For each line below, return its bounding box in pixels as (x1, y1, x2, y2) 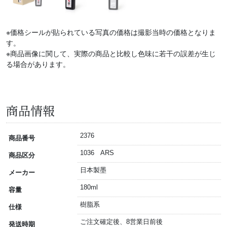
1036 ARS (80, 149, 115, 157)
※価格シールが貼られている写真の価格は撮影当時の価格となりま (6, 28, 216, 37)
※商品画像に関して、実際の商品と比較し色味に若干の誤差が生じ (6, 50, 216, 58)
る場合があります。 (6, 60, 70, 69)
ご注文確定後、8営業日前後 (80, 218, 163, 226)
